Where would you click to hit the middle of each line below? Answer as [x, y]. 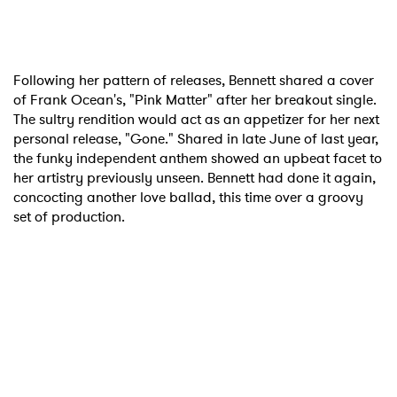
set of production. [69, 216]
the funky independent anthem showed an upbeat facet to [198, 158]
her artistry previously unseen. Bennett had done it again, [195, 177]
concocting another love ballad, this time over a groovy [188, 197]
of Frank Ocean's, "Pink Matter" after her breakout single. [195, 99]
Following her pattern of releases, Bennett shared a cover [194, 80]
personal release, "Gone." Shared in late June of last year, [196, 138]
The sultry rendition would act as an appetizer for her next [196, 119]
